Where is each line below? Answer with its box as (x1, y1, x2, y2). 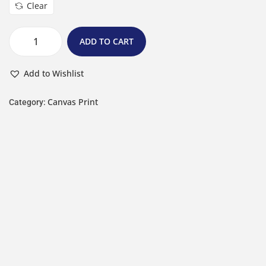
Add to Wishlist (24, 68, 84, 79)
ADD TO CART (80, 36, 134, 47)
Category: (9, 97, 47, 107)
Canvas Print (47, 96, 98, 107)
